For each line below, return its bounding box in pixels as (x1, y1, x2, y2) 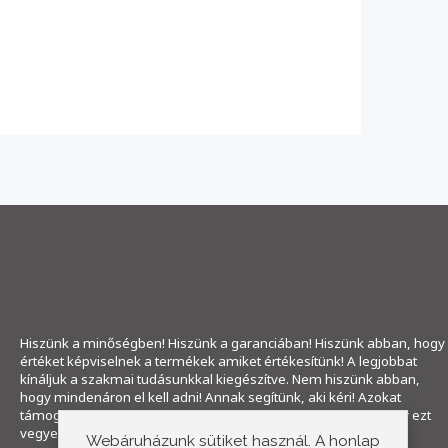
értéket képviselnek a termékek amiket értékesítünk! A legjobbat (20, 352, 417, 371)
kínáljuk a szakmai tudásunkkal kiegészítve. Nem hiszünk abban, (20, 370, 420, 389)
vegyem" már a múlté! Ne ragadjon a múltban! (20, 424, 306, 443)
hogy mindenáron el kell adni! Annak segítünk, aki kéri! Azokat (20, 388, 401, 407)
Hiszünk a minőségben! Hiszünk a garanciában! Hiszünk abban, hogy (20, 334, 445, 353)
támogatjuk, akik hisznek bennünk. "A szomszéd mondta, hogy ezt (20, 406, 431, 425)
